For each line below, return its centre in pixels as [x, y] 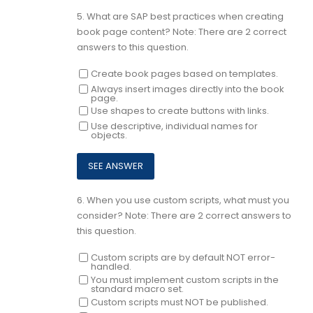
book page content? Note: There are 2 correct [182, 31]
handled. [111, 267]
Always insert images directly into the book [187, 89]
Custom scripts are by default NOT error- [183, 258]
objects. [109, 136]
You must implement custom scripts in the [184, 280]
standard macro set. [137, 289]
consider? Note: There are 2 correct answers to [184, 215]
